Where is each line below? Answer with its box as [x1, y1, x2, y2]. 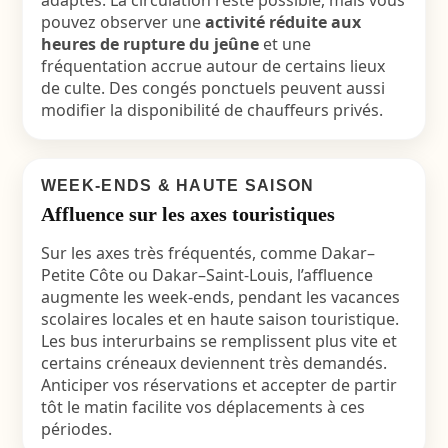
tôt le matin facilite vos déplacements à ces [40, 396, 365, 418]
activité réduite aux [204, 11, 361, 33]
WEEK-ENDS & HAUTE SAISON [40, 177, 315, 194]
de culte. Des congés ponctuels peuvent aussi [40, 77, 385, 99]
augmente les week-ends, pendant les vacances [40, 286, 400, 308]
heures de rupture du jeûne [40, 33, 259, 55]
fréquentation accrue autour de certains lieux [40, 55, 385, 77]
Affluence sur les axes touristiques [40, 203, 335, 225]
